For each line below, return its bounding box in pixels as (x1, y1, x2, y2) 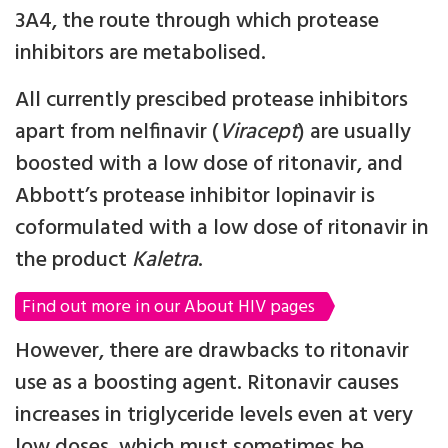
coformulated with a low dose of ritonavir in (15, 211, 429, 246)
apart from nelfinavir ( (15, 115, 219, 150)
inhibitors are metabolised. (15, 36, 266, 71)
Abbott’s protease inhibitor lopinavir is (15, 179, 375, 214)
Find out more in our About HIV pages (22, 293, 315, 322)
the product (15, 243, 132, 278)
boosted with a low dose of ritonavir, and (15, 147, 403, 182)
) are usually (298, 115, 411, 150)
